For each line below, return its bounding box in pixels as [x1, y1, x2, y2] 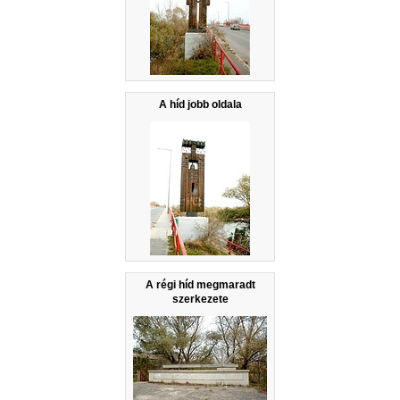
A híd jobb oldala [158, 97, 242, 111]
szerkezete [171, 292, 229, 305]
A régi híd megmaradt [145, 278, 255, 291]
